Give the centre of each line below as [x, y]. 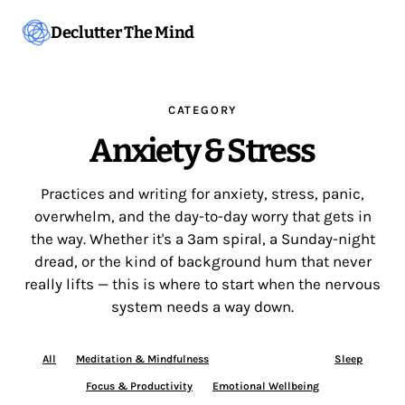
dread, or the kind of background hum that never [202, 261]
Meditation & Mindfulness [142, 359]
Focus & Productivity [139, 386]
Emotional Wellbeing [266, 386]
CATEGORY [202, 110]
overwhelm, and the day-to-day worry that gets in [202, 216]
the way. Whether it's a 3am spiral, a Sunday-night [202, 239]
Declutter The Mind [123, 33]
